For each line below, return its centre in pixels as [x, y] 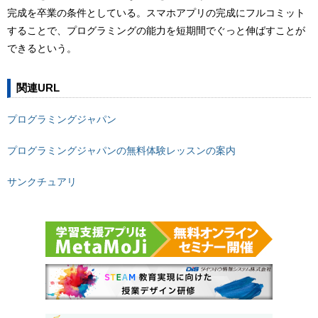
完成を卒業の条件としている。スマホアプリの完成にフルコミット [156, 13]
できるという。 [42, 49]
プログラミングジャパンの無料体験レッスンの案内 [121, 150]
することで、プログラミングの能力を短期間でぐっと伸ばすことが [156, 31]
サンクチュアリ [42, 181]
